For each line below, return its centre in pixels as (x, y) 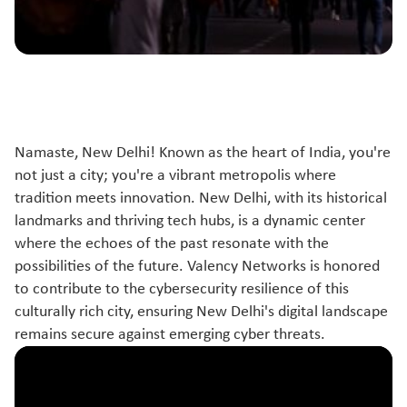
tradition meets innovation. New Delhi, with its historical (201, 199)
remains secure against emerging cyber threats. (170, 335)
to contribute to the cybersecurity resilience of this (182, 289)
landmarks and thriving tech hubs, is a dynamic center (190, 221)
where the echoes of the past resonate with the (172, 244)
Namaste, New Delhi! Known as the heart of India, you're (203, 153)
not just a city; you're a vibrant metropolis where (175, 176)
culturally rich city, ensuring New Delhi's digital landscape (201, 312)
